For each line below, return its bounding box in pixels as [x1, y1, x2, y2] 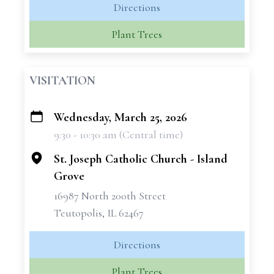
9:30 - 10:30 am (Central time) [54, 128, 183, 141]
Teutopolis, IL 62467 [54, 206, 144, 220]
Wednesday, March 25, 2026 [54, 110, 187, 125]
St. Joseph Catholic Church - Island [54, 152, 228, 166]
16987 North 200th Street [54, 189, 166, 202]
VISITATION [29, 73, 95, 88]
